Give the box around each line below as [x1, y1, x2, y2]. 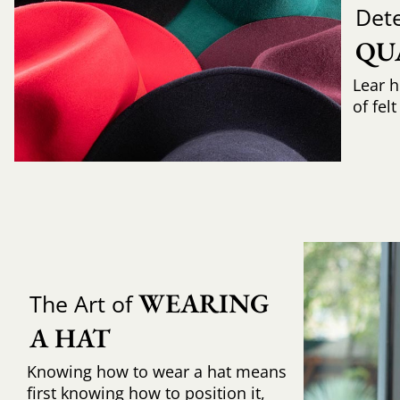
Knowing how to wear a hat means [26, 361, 287, 383]
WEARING [137, 286, 276, 321]
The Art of [29, 288, 138, 320]
